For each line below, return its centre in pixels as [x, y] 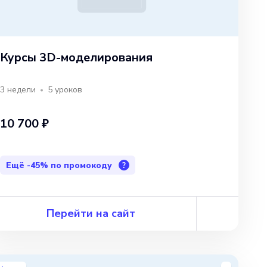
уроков [69, 90]
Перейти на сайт [91, 213]
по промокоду [81, 165]
